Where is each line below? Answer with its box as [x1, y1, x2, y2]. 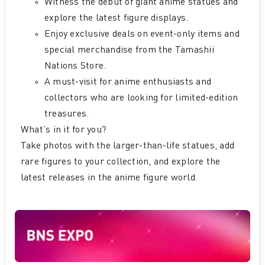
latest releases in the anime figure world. [20, 173, 198, 183]
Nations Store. [44, 62, 106, 72]
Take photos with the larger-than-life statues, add [20, 141, 234, 151]
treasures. [44, 109, 89, 119]
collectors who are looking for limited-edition [44, 93, 238, 104]
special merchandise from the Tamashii [44, 46, 214, 56]
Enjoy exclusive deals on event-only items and [44, 30, 240, 40]
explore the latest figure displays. [44, 14, 189, 24]
